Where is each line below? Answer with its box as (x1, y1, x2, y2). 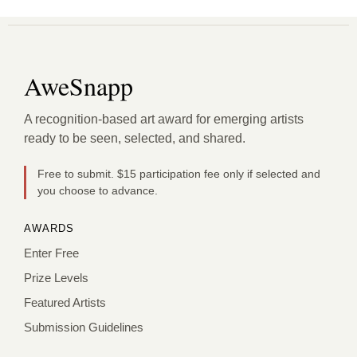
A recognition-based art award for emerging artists (24, 112, 304, 127)
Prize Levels (24, 271, 88, 285)
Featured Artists (24, 296, 106, 310)
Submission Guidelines (24, 320, 143, 335)
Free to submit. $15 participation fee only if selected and (37, 167, 320, 181)
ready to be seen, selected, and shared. (24, 131, 245, 146)
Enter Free (24, 246, 79, 261)
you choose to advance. (37, 184, 158, 198)
